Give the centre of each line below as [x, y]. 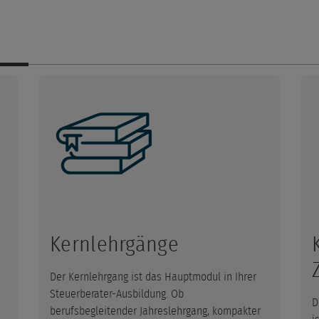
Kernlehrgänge [114, 245]
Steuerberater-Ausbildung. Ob [117, 294]
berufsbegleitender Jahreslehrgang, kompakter [155, 311]
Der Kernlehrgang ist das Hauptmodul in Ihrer [153, 277]
